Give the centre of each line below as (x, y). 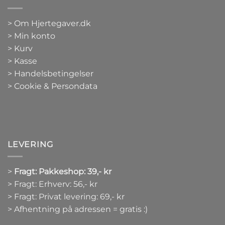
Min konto (35, 36)
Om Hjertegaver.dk (52, 24)
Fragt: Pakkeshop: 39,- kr (63, 172)
